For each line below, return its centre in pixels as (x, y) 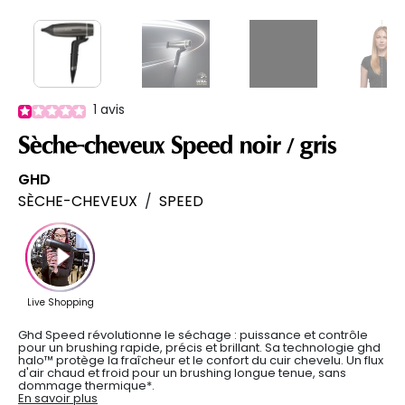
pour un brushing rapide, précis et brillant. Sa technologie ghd (199, 347)
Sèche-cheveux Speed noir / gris (177, 145)
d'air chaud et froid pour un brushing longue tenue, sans (182, 372)
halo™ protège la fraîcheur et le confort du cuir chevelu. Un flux (201, 360)
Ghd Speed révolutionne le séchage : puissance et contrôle (193, 334)
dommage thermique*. (86, 385)
